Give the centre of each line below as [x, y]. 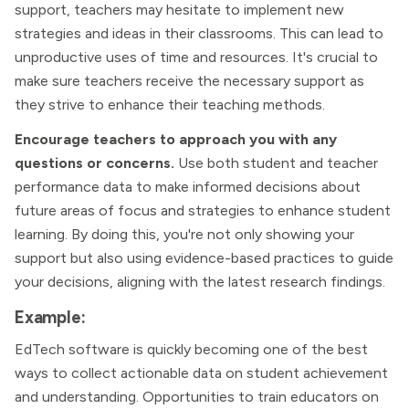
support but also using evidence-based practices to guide [204, 258]
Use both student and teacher [276, 163]
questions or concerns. [94, 163]
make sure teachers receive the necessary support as [189, 81]
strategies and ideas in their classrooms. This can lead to [199, 33]
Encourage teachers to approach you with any [176, 139]
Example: [50, 317]
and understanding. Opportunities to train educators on [197, 397]
